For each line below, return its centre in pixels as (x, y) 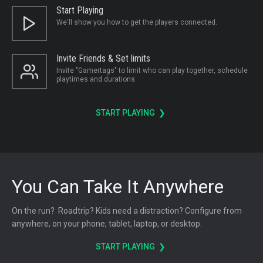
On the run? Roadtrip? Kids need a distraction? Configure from (127, 211)
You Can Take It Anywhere (118, 187)
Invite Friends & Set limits (103, 59)
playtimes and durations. (97, 80)
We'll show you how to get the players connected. (137, 23)
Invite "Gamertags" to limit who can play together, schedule (152, 71)
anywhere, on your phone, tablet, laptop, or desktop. (107, 224)
